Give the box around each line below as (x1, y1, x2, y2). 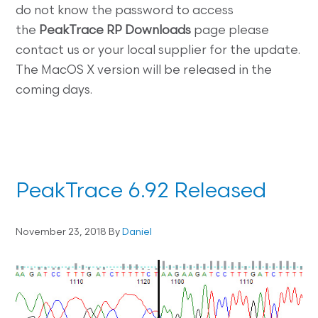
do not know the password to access (16, 5, 234, 18)
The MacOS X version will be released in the (16, 65, 273, 77)
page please (191, 25, 270, 38)
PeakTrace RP (39, 25, 123, 38)
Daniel (122, 227, 153, 238)
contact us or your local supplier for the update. (16, 45, 301, 57)
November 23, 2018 (16, 227, 107, 238)
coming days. (16, 84, 93, 97)
